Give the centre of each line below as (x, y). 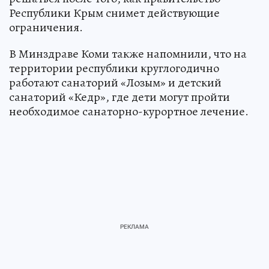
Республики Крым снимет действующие (114, 13)
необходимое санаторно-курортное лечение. (129, 111)
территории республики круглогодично (114, 68)
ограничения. (46, 27)
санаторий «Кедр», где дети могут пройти (119, 97)
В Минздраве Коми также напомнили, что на (128, 53)
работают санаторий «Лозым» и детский (115, 82)
